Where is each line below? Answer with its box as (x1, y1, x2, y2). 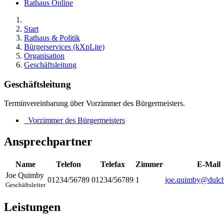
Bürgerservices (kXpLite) (24, 42, 104, 51)
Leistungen (4, 200, 60, 214)
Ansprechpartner (4, 135, 92, 148)
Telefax (100, 160, 125, 169)
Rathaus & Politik (24, 33, 80, 42)
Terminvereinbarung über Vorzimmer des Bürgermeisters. (4, 99, 185, 108)
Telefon (56, 160, 81, 169)
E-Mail (197, 160, 220, 169)
